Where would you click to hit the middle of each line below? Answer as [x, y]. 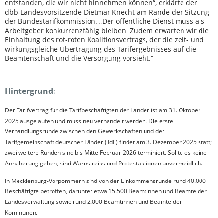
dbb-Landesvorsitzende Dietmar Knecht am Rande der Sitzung [107, 12]
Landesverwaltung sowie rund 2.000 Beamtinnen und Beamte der [93, 201]
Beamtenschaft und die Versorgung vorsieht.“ [79, 58]
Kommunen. [21, 212]
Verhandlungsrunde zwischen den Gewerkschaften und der [85, 131]
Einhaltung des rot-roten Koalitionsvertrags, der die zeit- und [104, 39]
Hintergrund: [30, 91]
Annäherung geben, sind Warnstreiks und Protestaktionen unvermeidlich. [104, 163]
